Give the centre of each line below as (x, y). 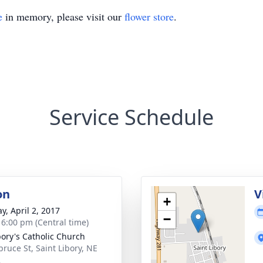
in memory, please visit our (63, 16)
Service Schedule (131, 117)
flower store (149, 16)
